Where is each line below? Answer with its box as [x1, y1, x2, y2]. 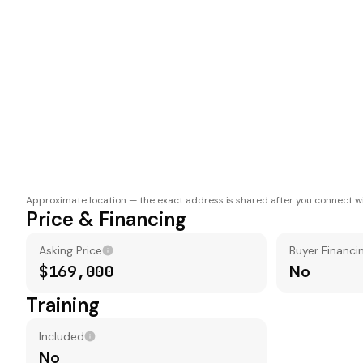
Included [39, 329, 84, 344]
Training [26, 293, 100, 318]
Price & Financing [26, 207, 186, 232]
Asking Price [39, 243, 102, 258]
